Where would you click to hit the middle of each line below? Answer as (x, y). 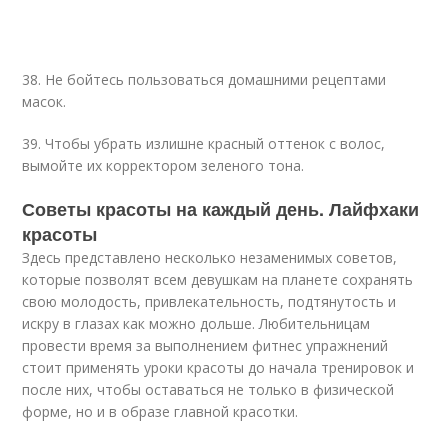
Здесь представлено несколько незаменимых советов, (210, 257)
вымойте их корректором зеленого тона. (163, 165)
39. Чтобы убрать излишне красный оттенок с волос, (204, 143)
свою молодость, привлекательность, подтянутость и (209, 301)
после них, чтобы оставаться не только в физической (208, 389)
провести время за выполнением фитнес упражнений (205, 345)
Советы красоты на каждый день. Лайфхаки (221, 209)
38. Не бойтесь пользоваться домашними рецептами (204, 79)
